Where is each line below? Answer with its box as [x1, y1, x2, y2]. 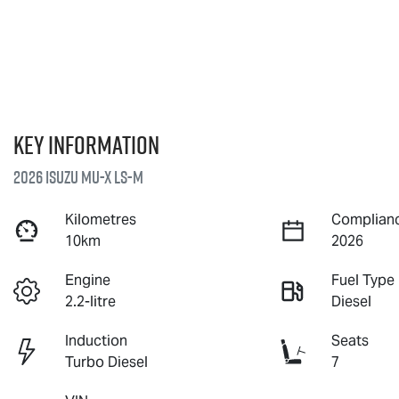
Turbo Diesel [65, 352, 149, 371]
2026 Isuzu [13, 164, 81, 190]
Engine [65, 270, 111, 289]
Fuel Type [331, 270, 395, 289]
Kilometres [65, 209, 137, 229]
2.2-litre [65, 291, 117, 311]
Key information [13, 126, 159, 162]
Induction [65, 330, 128, 350]
